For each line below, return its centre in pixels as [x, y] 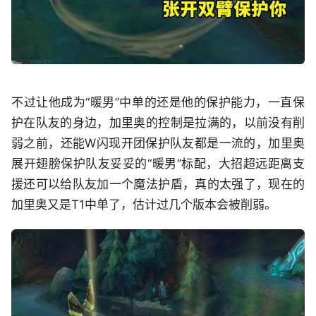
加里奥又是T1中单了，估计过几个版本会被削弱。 [144, 204]
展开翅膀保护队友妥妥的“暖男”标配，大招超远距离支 [158, 163]
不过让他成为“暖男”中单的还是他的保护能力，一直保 [158, 102]
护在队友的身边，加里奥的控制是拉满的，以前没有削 [158, 122]
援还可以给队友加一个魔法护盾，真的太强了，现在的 [158, 184]
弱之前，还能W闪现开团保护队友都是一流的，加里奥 [158, 143]
